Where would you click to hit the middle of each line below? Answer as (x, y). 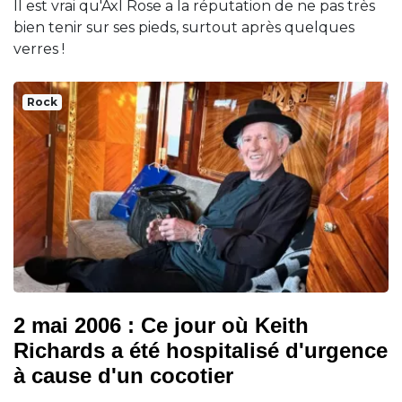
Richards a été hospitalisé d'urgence (201, 350)
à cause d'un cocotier (123, 375)
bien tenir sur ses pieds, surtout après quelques (184, 27)
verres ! (39, 48)
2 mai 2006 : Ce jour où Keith (161, 325)
